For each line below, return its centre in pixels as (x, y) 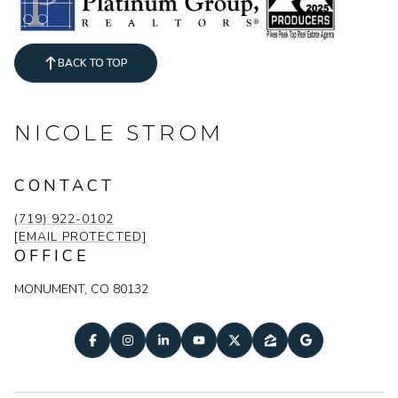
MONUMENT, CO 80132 (81, 290)
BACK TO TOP (93, 64)
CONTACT (64, 186)
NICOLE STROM (119, 133)
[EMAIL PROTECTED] (80, 237)
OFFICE (52, 256)
